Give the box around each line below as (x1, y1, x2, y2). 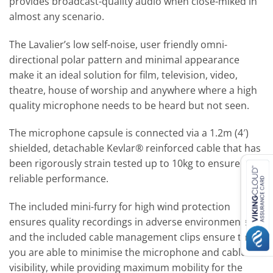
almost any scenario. (9, 9, 104, 23)
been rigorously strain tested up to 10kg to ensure (9, 157, 240, 171)
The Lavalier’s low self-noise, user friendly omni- (9, 37, 227, 51)
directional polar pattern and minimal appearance (9, 52, 239, 66)
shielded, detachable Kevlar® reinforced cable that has (9, 141, 261, 155)
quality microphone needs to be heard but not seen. (9, 98, 249, 112)
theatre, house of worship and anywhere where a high (9, 83, 257, 97)
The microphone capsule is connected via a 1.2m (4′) (9, 126, 249, 140)
